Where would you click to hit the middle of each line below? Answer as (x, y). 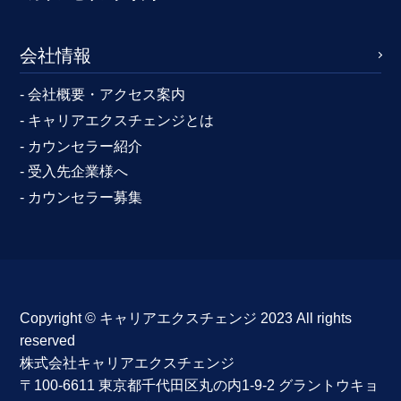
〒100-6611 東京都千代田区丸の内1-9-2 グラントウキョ (200, 385)
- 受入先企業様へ (74, 172)
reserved (48, 340)
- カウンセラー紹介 (81, 146)
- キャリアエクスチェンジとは (117, 120)
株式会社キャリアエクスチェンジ (128, 363)
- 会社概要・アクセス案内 (103, 94)
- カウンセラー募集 (81, 198)
